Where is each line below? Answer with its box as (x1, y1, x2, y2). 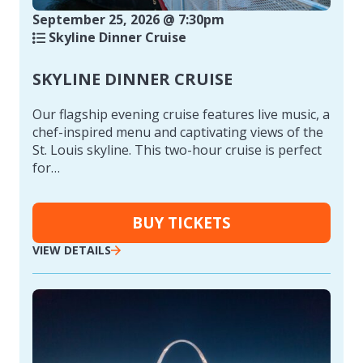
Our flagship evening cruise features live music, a (32, 105, 330, 123)
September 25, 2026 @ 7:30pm (32, 10, 224, 28)
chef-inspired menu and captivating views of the (32, 122, 323, 141)
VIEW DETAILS (32, 241, 111, 258)
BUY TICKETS (132, 211, 231, 233)
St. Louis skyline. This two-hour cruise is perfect (32, 140, 322, 159)
